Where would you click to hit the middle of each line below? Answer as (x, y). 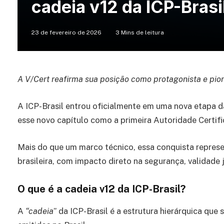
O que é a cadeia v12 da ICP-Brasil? (101, 189)
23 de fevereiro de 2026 (66, 33)
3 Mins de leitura (140, 33)
